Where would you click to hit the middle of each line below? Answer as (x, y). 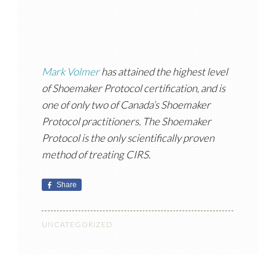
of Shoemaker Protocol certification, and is (133, 88)
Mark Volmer (70, 72)
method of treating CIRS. (96, 155)
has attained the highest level (163, 72)
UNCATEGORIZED (77, 225)
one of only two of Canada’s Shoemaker (126, 105)
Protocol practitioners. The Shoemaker (126, 122)
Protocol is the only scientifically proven (128, 138)
